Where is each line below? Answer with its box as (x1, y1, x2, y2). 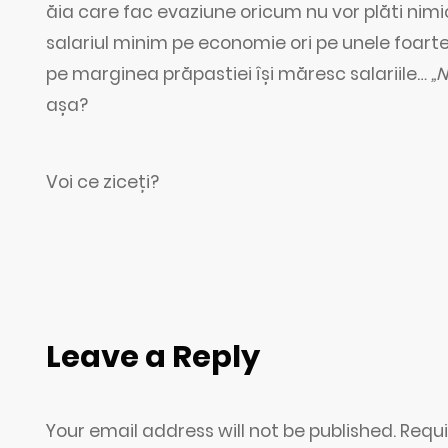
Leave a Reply (46, 334, 261, 378)
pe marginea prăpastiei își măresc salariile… (46, 61, 432, 86)
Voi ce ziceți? (46, 170, 160, 195)
